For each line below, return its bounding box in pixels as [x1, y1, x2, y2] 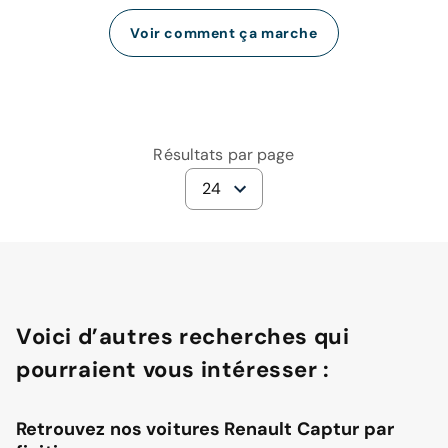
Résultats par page [153, 144, 295, 166]
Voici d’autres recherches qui [16, 322, 350, 352]
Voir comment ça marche [130, 24, 318, 43]
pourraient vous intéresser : [16, 355, 330, 385]
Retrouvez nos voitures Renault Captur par [16, 417, 395, 442]
